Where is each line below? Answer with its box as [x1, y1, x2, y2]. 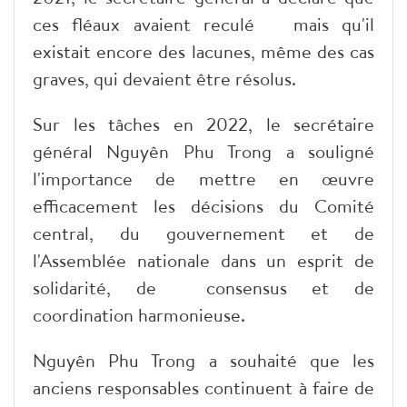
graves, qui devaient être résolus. [33, 66, 296, 92]
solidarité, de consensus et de [33, 275, 374, 301]
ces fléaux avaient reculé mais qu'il [33, 12, 374, 37]
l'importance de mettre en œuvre [33, 166, 374, 192]
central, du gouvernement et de [33, 221, 374, 246]
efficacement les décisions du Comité [33, 194, 374, 219]
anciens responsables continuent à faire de [33, 375, 374, 401]
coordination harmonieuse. [33, 303, 245, 328]
